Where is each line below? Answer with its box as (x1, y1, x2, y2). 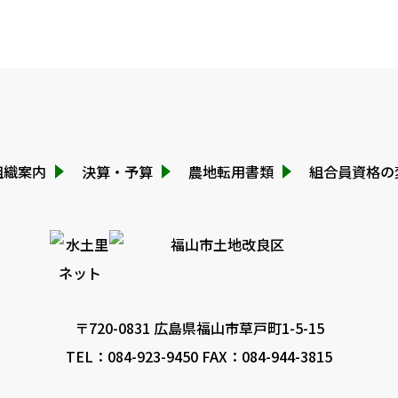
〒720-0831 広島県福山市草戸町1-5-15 (74, 317, 324, 338)
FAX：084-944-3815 (198, 346, 332, 367)
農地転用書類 (188, 161, 274, 182)
